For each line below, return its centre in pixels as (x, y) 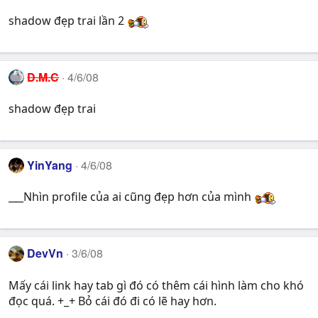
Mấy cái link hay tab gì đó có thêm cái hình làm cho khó (156, 285)
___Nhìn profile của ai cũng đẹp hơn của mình (131, 197)
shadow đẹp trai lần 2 (68, 20)
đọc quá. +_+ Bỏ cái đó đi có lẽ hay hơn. (113, 301)
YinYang (50, 165)
